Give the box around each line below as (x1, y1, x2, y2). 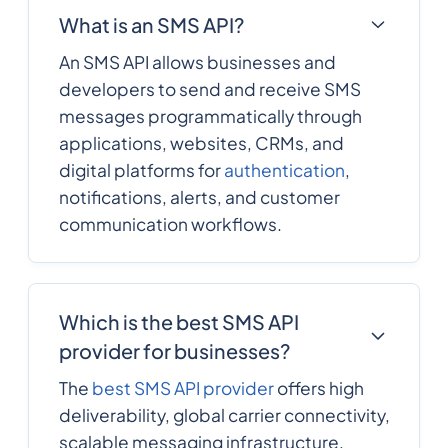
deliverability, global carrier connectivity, (58, 404, 390, 427)
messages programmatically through (58, 104, 362, 127)
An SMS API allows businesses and (58, 50, 336, 73)
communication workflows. (58, 212, 282, 235)
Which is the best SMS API (58, 309, 299, 335)
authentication (223, 158, 345, 181)
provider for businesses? (58, 338, 290, 364)
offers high (273, 377, 364, 400)
